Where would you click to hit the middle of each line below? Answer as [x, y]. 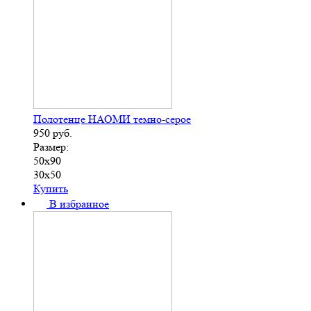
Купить [51, 188]
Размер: [51, 146]
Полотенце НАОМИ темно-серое [112, 119]
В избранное [79, 203]
